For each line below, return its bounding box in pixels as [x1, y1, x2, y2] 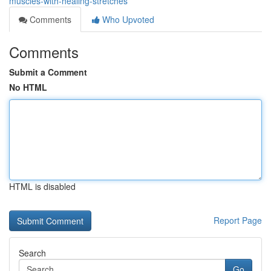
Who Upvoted [100, 13, 154, 25]
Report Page [214, 214, 262, 226]
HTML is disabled [9, 180, 76, 192]
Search [19, 247, 46, 259]
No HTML [9, 81, 47, 93]
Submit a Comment [9, 66, 87, 78]
